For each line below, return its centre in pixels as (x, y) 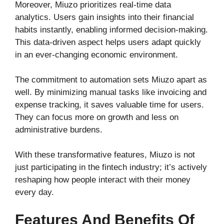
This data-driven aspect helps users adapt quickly (108, 42)
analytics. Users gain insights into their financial (104, 17)
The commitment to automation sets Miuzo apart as (111, 79)
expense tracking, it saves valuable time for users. (109, 104)
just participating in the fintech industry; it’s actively (111, 167)
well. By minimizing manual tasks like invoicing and (111, 92)
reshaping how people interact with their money (103, 179)
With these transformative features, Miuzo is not (105, 154)
